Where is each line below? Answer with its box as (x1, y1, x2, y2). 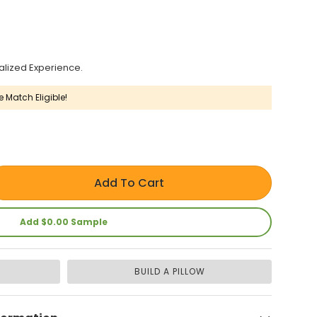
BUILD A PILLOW (134, 265, 205, 278)
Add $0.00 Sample (20, 216, 108, 229)
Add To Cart (94, 175, 165, 192)
